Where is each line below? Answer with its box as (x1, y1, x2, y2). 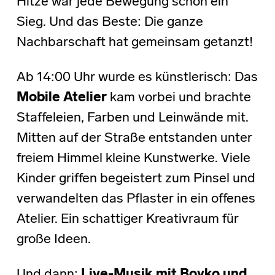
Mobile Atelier (16, 90, 110, 105)
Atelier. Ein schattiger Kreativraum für (16, 212, 239, 227)
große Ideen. (16, 232, 91, 247)
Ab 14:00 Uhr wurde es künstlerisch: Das (16, 70, 258, 85)
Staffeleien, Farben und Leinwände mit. (16, 110, 249, 125)
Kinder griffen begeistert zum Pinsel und (16, 171, 255, 186)
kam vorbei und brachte (109, 90, 251, 105)
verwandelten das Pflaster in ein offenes (16, 192, 255, 206)
